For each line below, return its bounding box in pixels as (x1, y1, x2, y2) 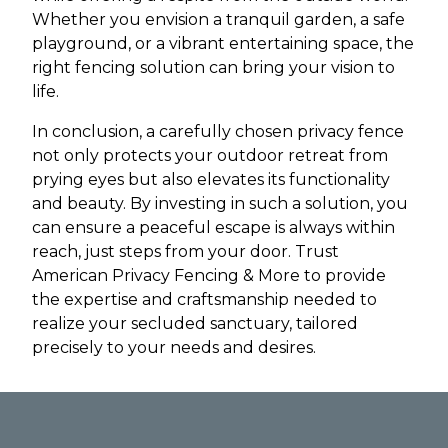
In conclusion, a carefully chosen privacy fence (32, 122, 404, 141)
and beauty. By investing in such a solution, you (32, 194, 408, 213)
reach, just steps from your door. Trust (32, 242, 339, 261)
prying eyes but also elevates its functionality (32, 170, 390, 189)
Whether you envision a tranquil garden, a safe (32, 10, 405, 29)
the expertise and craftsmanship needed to (32, 290, 377, 309)
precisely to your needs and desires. (32, 338, 316, 357)
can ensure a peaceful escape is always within (32, 218, 395, 237)
